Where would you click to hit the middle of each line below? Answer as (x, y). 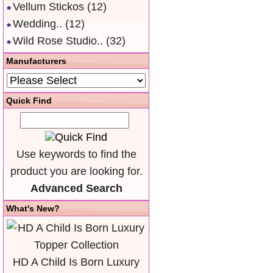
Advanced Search (76, 188)
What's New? (33, 208)
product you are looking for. (76, 171)
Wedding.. (37, 24)
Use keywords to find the (76, 154)
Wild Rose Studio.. (58, 41)
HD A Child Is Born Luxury (76, 262)
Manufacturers (36, 61)
